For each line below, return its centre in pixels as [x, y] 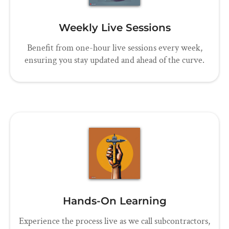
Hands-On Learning [114, 201]
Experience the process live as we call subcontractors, [114, 221]
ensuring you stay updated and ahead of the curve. [114, 60]
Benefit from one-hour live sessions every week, [114, 48]
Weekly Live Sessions [114, 28]
